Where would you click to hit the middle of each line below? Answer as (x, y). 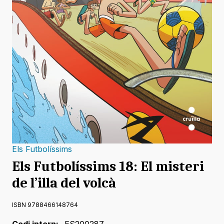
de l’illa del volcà (64, 183)
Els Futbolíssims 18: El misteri (108, 167)
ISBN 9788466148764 (45, 205)
